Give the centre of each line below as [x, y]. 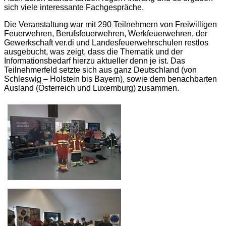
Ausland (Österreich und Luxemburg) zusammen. [92, 88]
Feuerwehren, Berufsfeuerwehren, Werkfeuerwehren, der [106, 34]
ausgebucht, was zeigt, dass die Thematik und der [93, 52]
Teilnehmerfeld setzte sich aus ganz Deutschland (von [100, 70]
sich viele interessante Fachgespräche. [74, 7]
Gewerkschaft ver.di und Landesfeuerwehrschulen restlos [106, 43]
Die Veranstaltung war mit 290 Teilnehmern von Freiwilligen [110, 24]
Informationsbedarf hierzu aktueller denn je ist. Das [95, 61]
